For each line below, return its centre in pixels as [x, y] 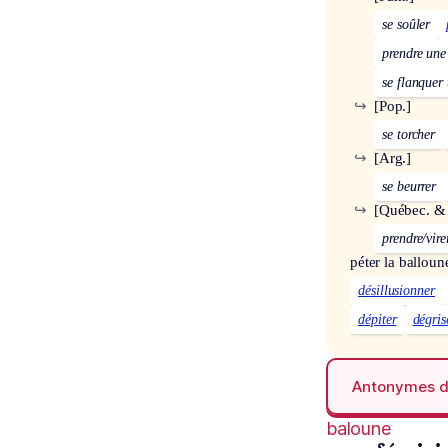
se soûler [406, 25]
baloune [358, 429]
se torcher [409, 135]
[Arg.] [393, 158]
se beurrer [409, 187]
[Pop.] [393, 106]
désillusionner [396, 291]
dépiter [377, 320]
